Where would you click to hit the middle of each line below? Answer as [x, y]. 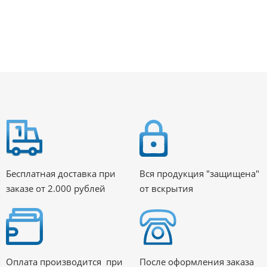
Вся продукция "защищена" [199, 174]
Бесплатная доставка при [61, 174]
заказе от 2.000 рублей [56, 189]
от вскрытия [166, 189]
